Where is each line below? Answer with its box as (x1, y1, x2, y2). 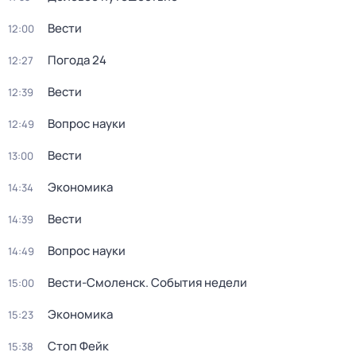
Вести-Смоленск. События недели (48, 274, 247, 291)
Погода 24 (48, 52, 106, 68)
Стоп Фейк (48, 338, 109, 354)
